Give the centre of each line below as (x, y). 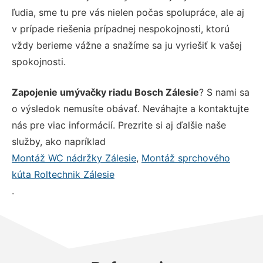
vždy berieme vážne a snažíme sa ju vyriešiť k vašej (127, 45)
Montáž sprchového (186, 158)
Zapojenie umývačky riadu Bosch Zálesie (105, 92)
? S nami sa (224, 92)
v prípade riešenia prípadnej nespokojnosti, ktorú (121, 28)
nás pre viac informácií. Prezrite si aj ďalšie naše (119, 125)
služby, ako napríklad (59, 141)
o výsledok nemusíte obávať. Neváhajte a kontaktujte (130, 108)
